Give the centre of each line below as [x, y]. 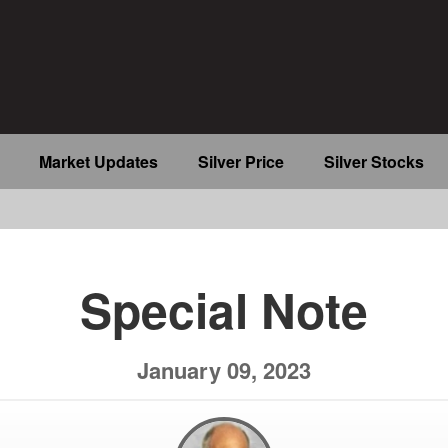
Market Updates [98, 162]
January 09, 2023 [224, 370]
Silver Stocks [373, 162]
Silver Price [240, 162]
